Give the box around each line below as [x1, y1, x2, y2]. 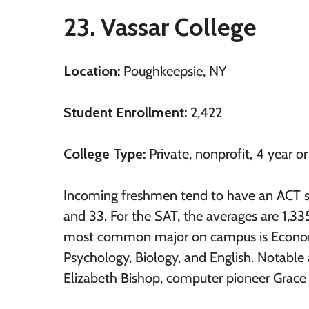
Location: [63, 63, 120, 79]
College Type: [63, 146, 146, 162]
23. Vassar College [63, 12, 257, 42]
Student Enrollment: [63, 104, 187, 121]
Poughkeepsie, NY [120, 63, 226, 79]
